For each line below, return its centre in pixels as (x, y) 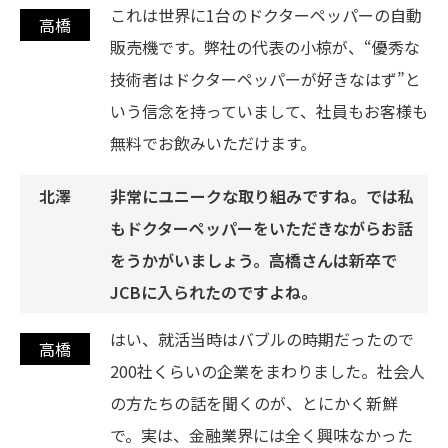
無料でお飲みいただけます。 (213, 143)
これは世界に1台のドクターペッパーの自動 (266, 15)
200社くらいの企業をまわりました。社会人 (267, 371)
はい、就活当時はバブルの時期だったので (262, 339)
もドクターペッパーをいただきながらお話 (261, 228)
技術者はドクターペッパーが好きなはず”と (265, 79)
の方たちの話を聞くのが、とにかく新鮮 (254, 403)
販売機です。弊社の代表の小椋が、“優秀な (265, 47)
